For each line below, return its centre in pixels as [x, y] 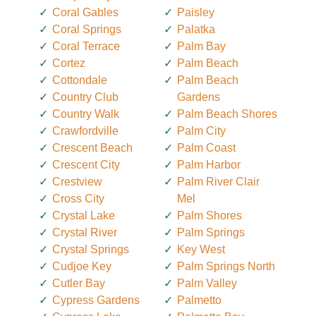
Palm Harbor [209, 164]
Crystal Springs [91, 249]
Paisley [196, 12]
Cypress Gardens [96, 300]
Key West [201, 249]
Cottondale [80, 80]
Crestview [77, 181]
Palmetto [199, 300]
